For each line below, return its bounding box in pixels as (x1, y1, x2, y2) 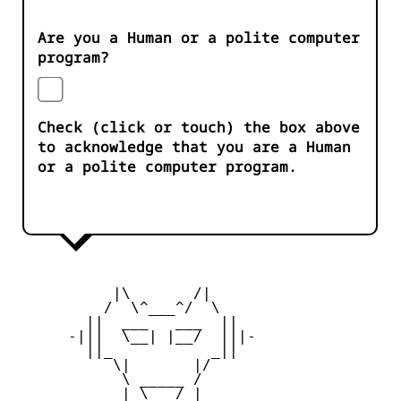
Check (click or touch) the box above (38, 117, 360, 138)
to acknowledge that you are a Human (38, 137, 351, 158)
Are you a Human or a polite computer (38, 28, 360, 48)
